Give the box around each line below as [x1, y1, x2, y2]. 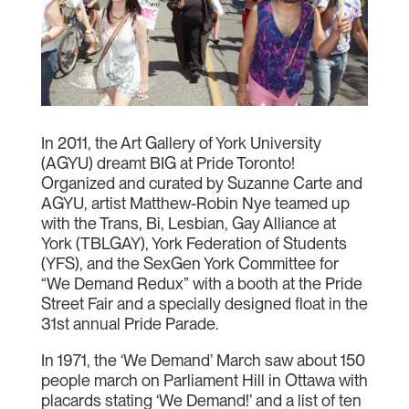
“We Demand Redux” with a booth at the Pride [40, 273, 362, 293]
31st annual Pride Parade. [40, 313, 218, 333]
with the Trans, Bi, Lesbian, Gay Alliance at [40, 213, 336, 233]
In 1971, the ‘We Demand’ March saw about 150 [40, 350, 365, 370]
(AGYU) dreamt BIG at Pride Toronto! [40, 152, 295, 173]
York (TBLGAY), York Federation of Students [40, 233, 347, 253]
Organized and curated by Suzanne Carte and [40, 173, 362, 193]
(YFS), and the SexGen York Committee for [40, 253, 339, 273]
